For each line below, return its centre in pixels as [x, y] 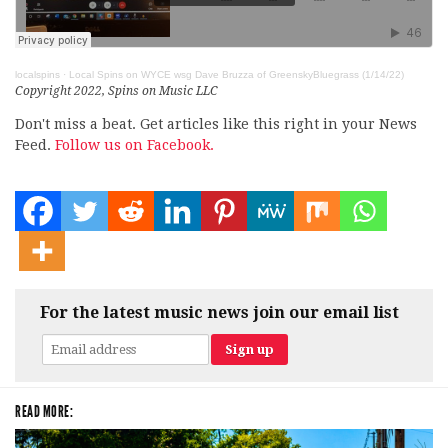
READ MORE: [44, 412]
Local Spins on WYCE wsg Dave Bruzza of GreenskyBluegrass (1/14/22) [236, 75]
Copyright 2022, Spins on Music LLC [116, 91]
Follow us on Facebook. [134, 145]
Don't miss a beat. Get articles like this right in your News [216, 124]
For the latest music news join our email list [219, 313]
